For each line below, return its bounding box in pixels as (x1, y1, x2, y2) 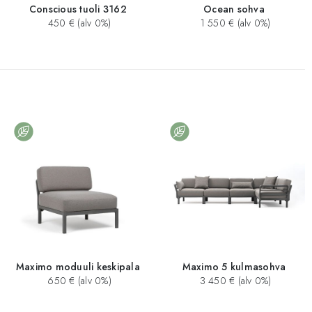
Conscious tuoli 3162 (29, 2, 127, 17)
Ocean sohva (203, 2, 265, 17)
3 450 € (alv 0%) (196, 273, 272, 288)
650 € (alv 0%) (45, 273, 111, 288)
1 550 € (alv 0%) (197, 16, 271, 31)
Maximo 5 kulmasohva (182, 259, 286, 274)
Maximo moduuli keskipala (15, 259, 140, 274)
